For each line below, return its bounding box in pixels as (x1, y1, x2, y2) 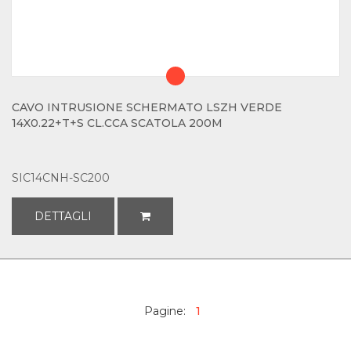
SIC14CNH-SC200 (12, 171, 110, 185)
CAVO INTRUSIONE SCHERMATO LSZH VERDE (12, 100, 282, 114)
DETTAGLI (34, 209, 92, 223)
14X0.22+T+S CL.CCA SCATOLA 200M (12, 116, 223, 130)
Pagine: (143, 304, 189, 318)
